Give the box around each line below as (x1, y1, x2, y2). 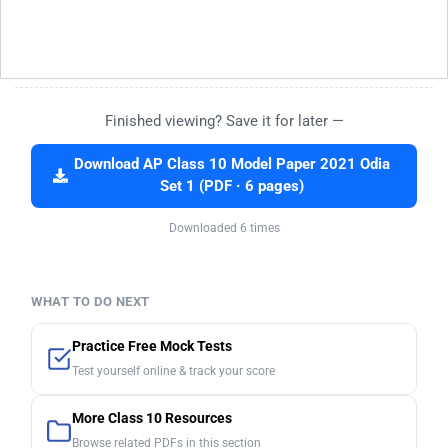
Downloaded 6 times (168, 220, 280, 235)
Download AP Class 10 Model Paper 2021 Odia (73, 155, 390, 173)
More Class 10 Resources (72, 409, 232, 427)
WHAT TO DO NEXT (31, 293, 150, 309)
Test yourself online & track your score (72, 363, 275, 378)
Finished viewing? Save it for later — (104, 111, 344, 130)
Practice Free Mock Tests (72, 337, 232, 355)
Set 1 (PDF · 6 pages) (159, 177, 304, 195)
